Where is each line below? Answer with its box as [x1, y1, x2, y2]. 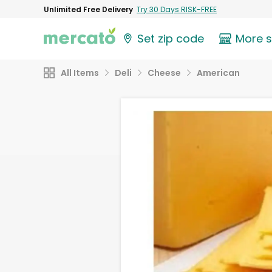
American [197, 67, 240, 79]
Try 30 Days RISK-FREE [137, 4, 217, 15]
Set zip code [137, 31, 205, 47]
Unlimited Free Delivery [44, 4, 133, 15]
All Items [61, 67, 99, 79]
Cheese [148, 67, 181, 79]
